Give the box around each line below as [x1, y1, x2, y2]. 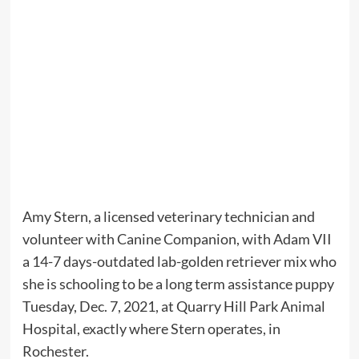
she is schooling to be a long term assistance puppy [22, 274, 334, 292]
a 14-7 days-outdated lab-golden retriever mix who [22, 252, 337, 270]
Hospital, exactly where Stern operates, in [22, 319, 280, 337]
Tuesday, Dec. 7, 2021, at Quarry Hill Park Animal [22, 296, 325, 315]
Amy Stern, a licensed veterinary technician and [22, 207, 315, 225]
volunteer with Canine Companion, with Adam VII [22, 229, 332, 248]
